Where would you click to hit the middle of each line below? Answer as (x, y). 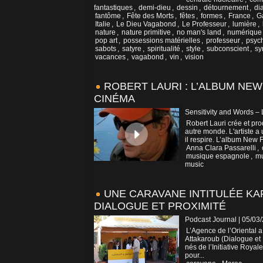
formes (212, 16)
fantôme (108, 16)
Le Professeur (204, 24)
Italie (103, 24)
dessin (187, 8)
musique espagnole (218, 156)
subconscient (228, 49)
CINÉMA (114, 99)
